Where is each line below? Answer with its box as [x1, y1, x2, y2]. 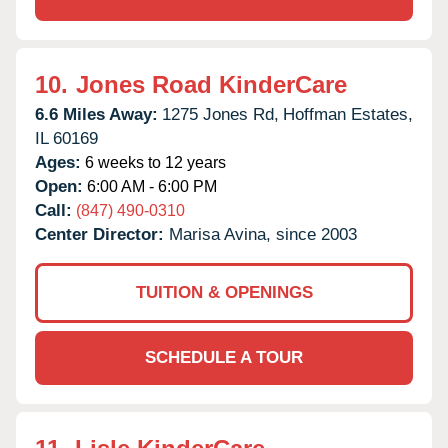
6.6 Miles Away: [35, 104, 158, 124]
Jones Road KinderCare [76, 70, 347, 98]
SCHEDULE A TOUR [145, 347, 303, 367]
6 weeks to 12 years [81, 153, 226, 171]
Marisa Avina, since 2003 [169, 224, 357, 244]
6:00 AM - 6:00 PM [83, 177, 217, 195]
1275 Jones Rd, [162, 104, 279, 124]
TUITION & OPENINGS [135, 282, 313, 302]
